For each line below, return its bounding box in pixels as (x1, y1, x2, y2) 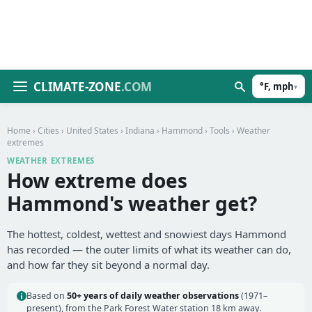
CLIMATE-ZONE (33, 78, 121, 95)
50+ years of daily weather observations (67, 290, 239, 302)
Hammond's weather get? (7, 190, 257, 217)
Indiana (125, 125, 155, 136)
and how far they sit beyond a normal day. (7, 258, 210, 272)
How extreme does (7, 167, 187, 194)
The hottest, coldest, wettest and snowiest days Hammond (7, 227, 286, 241)
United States (66, 125, 118, 136)
